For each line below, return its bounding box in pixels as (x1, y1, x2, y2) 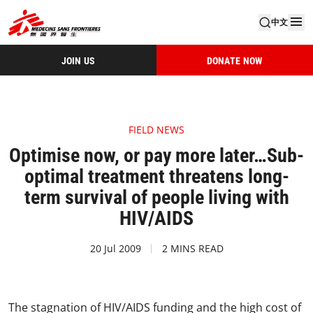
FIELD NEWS (129, 123, 184, 136)
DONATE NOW (206, 54, 263, 66)
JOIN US (61, 54, 96, 66)
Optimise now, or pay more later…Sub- (9, 144, 304, 167)
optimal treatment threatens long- (24, 165, 289, 188)
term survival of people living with (24, 186, 289, 209)
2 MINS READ (161, 242, 224, 255)
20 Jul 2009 (89, 242, 141, 255)
